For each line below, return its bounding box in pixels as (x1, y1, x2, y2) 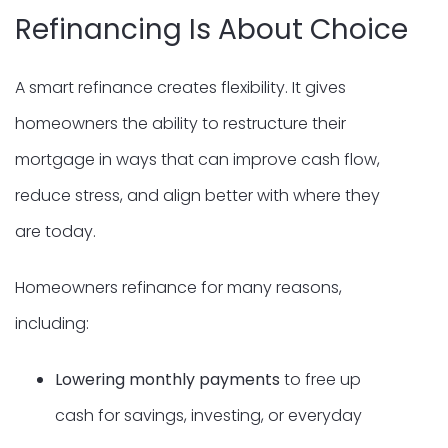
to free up (280, 367, 361, 391)
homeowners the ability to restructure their (15, 111, 346, 135)
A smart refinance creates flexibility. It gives (15, 75, 346, 99)
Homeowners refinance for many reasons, (15, 275, 342, 299)
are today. (15, 219, 96, 243)
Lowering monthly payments (55, 367, 280, 391)
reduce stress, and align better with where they (15, 183, 380, 207)
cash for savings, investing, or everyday (55, 403, 362, 427)
